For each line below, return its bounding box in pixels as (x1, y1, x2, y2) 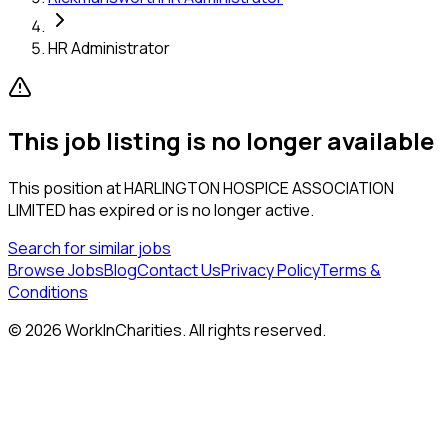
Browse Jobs (8, 258, 104, 281)
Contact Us (137, 258, 221, 281)
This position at (8, 176, 124, 199)
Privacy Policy (221, 258, 319, 281)
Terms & (319, 258, 381, 281)
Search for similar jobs (8, 236, 171, 259)
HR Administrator (48, 36, 170, 59)
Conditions (8, 280, 88, 303)
